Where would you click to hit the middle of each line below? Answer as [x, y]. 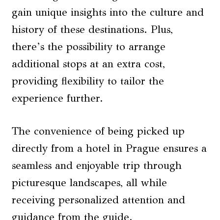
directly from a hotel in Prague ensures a [109, 148]
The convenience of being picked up [98, 131]
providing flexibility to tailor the [88, 81]
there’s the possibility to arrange [89, 46]
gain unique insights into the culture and [108, 12]
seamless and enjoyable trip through [97, 165]
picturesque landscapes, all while [89, 182]
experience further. [57, 98]
